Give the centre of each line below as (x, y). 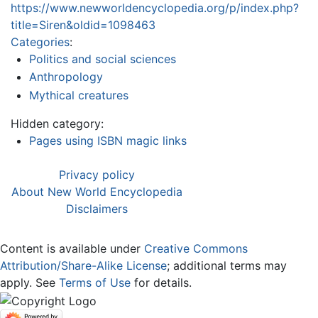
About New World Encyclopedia (97, 191)
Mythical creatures (78, 95)
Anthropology (66, 77)
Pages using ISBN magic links (108, 140)
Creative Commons (196, 248)
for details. (161, 282)
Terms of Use (95, 282)
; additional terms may (227, 265)
